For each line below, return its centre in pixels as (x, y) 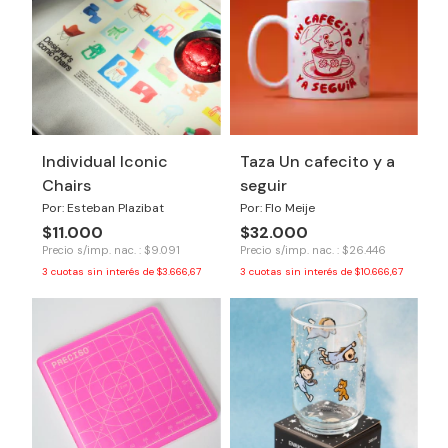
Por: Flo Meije (277, 207)
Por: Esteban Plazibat (103, 207)
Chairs (66, 185)
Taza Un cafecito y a (317, 161)
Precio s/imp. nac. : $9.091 (111, 249)
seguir (263, 185)
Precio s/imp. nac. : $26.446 (312, 249)
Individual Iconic (105, 161)
